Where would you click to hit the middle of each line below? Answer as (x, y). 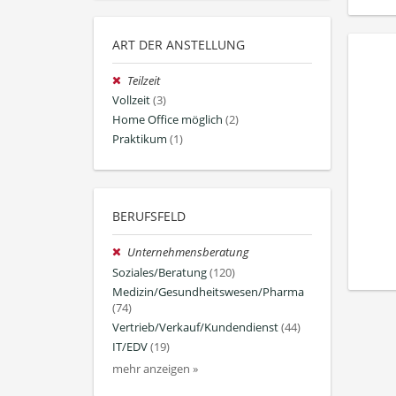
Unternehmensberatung (189, 253)
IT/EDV (130, 347)
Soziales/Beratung (160, 272)
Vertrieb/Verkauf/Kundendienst (195, 327)
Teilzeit (144, 80)
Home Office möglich (168, 120)
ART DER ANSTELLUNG (179, 44)
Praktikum (140, 140)
